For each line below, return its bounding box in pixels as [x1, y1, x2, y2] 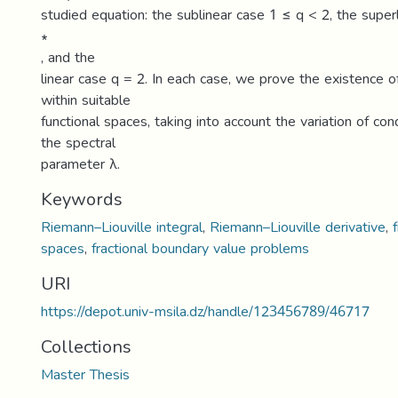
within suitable [41, 86, 131, 114]
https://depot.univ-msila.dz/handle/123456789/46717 [41, 298, 370, 325]
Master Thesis [41, 361, 130, 388]
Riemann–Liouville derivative [210, 213, 386, 241]
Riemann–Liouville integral [41, 213, 203, 241]
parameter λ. [41, 150, 120, 178]
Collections [41, 330, 131, 363]
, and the [41, 44, 95, 71]
